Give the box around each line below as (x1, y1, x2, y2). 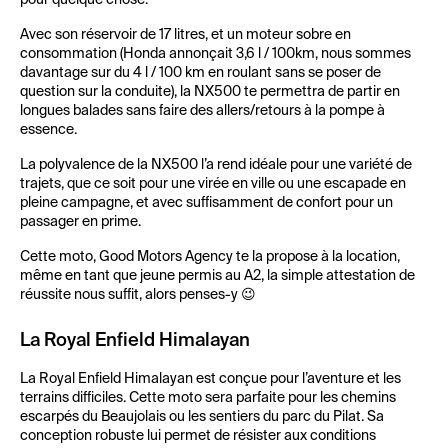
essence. (20, 123, 77, 137)
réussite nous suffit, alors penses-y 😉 (20, 288, 256, 302)
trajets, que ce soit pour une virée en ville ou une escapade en (20, 177, 406, 191)
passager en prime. (20, 215, 141, 229)
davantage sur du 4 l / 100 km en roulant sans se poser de (20, 66, 381, 80)
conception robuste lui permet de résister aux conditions (20, 429, 376, 443)
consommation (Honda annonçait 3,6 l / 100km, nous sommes (20, 47, 411, 61)
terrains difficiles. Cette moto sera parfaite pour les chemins (20, 391, 396, 405)
